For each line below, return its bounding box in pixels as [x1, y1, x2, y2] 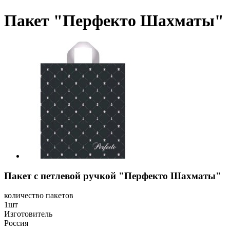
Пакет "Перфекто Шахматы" [4, 11, 224, 30]
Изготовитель [4, 209, 52, 219]
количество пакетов [4, 191, 73, 200]
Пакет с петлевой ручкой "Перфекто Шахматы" [4, 170, 221, 181]
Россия [4, 219, 28, 228]
